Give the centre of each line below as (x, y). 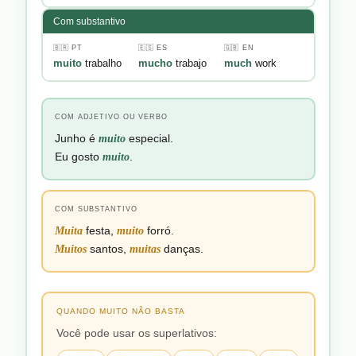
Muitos (71, 249)
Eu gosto (79, 157)
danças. (182, 249)
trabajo (190, 64)
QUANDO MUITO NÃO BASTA (121, 311)
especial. (149, 139)
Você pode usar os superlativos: (137, 333)
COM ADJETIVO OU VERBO (111, 117)
